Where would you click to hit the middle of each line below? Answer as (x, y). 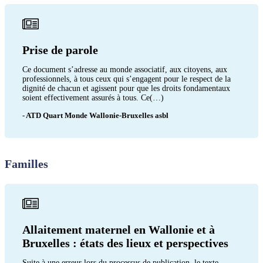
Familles (26, 163)
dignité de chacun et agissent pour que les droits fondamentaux (126, 88)
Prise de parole (60, 50)
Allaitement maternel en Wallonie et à (119, 229)
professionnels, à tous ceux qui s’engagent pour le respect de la (127, 79)
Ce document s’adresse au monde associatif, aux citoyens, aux (125, 69)
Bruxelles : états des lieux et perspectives (125, 243)
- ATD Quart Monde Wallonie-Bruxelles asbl (95, 115)
